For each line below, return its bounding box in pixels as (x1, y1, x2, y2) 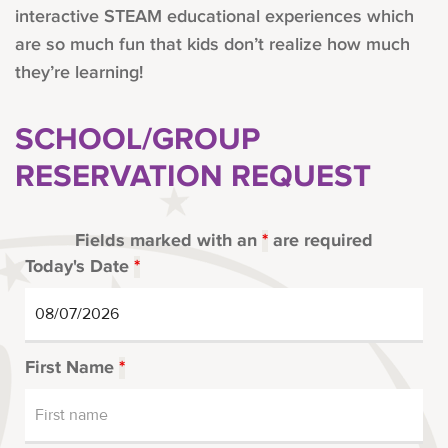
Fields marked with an (75, 230, 262, 253)
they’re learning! (15, 62, 143, 84)
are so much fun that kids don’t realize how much (15, 34, 410, 56)
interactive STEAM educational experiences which (15, 6, 414, 28)
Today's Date (25, 256, 134, 279)
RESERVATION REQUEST (15, 158, 371, 197)
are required (268, 230, 373, 253)
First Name (25, 357, 119, 380)
